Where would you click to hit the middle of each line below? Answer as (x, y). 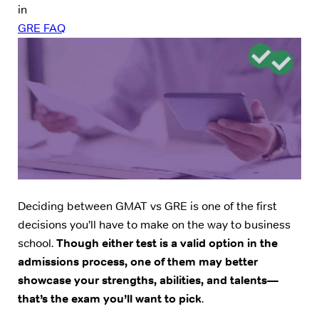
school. (37, 243)
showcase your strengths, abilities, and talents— (148, 280)
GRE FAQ (42, 28)
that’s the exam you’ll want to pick (110, 298)
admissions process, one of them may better (138, 261)
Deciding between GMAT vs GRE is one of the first (147, 206)
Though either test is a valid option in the (167, 243)
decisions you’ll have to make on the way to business (154, 224)
